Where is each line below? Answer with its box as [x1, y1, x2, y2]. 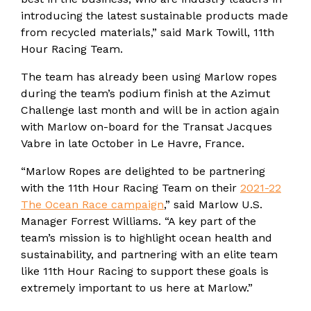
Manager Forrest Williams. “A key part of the [21, 215, 256, 228]
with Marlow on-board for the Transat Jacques [21, 120, 272, 133]
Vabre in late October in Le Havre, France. [21, 137, 244, 150]
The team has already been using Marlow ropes [21, 70, 277, 83]
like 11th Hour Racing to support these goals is [21, 264, 269, 278]
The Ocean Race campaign [21, 198, 164, 211]
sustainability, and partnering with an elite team [21, 248, 278, 261]
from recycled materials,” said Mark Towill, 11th [21, 26, 274, 39]
